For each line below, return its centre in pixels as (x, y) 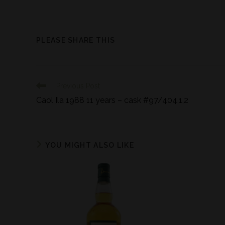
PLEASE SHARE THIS (76, 40)
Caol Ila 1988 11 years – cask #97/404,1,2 (112, 100)
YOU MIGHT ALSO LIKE (90, 145)
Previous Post (78, 86)
